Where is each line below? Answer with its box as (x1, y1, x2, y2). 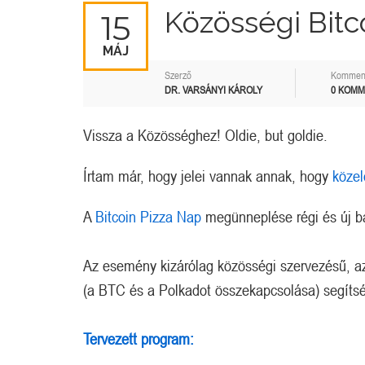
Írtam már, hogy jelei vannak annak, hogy (83, 166, 332, 186)
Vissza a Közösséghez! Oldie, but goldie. (83, 125, 328, 145)
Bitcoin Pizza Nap (95, 207, 201, 226)
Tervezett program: (83, 329, 194, 349)
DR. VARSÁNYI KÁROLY (165, 84, 262, 97)
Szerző (165, 69, 191, 82)
